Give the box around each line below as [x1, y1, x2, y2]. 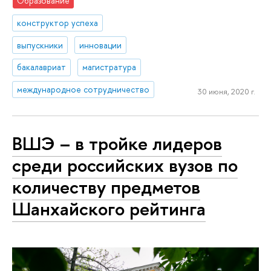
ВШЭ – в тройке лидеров [12, 130, 222, 156]
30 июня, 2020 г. [197, 85, 255, 97]
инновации [79, 39, 122, 51]
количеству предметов [12, 174, 200, 200]
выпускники [17, 39, 64, 51]
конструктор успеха [17, 16, 99, 28]
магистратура [82, 61, 137, 73]
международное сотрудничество [17, 83, 150, 96]
